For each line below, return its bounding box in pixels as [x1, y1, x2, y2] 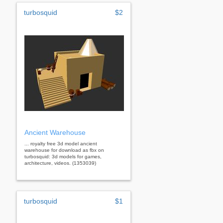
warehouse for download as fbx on [24, 147, 104, 153]
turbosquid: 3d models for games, [24, 153, 102, 159]
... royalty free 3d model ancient [24, 140, 97, 146]
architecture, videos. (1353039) [24, 160, 96, 166]
